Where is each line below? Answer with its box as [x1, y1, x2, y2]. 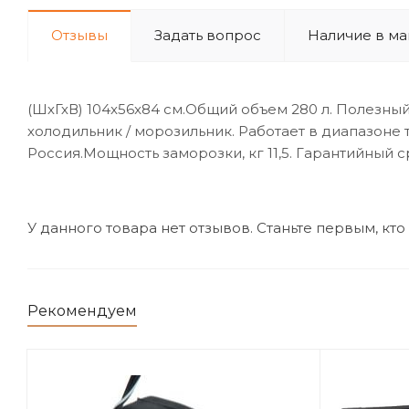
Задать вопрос [154, 26, 261, 44]
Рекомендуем [27, 302, 137, 320]
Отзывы [51, 26, 108, 44]
